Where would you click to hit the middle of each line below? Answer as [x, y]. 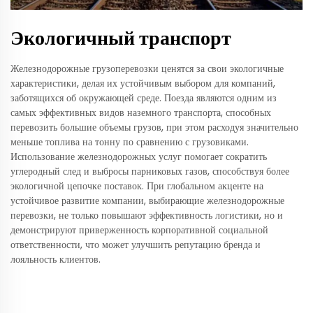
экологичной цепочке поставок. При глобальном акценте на [137, 186]
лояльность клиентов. [56, 260]
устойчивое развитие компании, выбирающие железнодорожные [147, 201]
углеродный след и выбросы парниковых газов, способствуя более [150, 172]
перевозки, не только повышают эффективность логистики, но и [147, 216]
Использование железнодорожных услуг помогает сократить [139, 157]
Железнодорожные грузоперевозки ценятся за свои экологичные [147, 69]
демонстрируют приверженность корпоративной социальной [139, 230]
